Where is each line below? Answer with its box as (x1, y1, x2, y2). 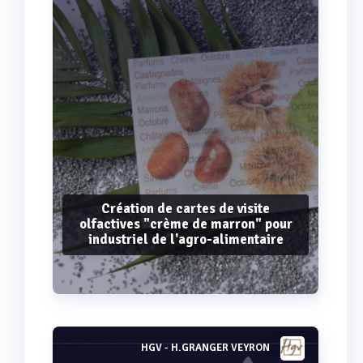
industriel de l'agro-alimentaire (88, 230, 284, 248)
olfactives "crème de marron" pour (79, 215, 293, 233)
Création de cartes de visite (101, 199, 270, 217)
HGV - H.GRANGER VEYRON (141, 341, 270, 355)
